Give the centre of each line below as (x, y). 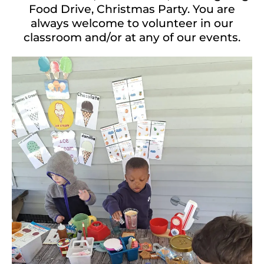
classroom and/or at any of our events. (132, 37)
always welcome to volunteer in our (132, 23)
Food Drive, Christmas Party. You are (132, 9)
